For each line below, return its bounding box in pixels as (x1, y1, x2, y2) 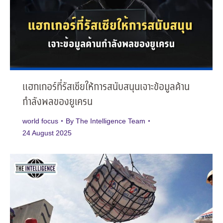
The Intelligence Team (76, 117, 145, 125)
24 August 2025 (22, 129, 72, 137)
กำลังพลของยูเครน (22, 95, 93, 111)
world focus (22, 117, 58, 125)
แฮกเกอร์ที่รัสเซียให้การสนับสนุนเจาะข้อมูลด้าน (22, 80, 190, 96)
